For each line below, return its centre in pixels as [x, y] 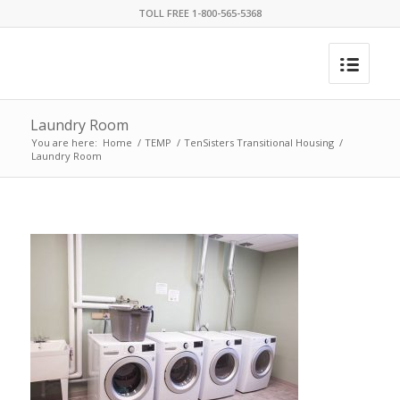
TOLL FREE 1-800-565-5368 [200, 13]
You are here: [64, 142]
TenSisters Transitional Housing [258, 142]
